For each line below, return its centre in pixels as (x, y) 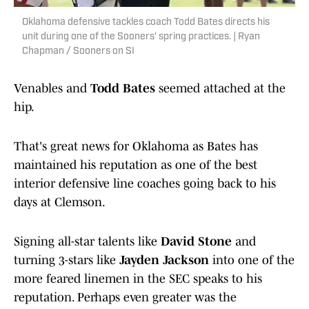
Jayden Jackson (164, 260)
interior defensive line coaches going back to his (145, 184)
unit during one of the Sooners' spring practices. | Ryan (141, 37)
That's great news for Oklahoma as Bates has (136, 147)
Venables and (52, 89)
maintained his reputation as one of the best (136, 165)
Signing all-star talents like (87, 242)
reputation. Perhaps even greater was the (125, 298)
